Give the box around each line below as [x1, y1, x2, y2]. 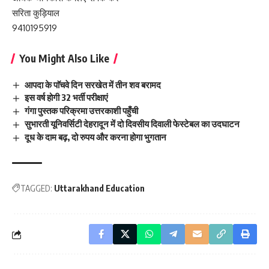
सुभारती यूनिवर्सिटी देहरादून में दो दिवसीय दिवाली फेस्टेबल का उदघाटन [25, 118, 240, 130]
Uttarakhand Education [54, 183, 145, 194]
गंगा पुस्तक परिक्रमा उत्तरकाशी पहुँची [25, 105, 139, 116]
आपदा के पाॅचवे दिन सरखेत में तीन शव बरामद [25, 79, 162, 90]
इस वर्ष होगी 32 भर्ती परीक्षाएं [25, 92, 109, 103]
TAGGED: [20, 183, 52, 194]
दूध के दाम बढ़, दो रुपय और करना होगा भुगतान [25, 131, 167, 143]
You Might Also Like [19, 51, 109, 65]
